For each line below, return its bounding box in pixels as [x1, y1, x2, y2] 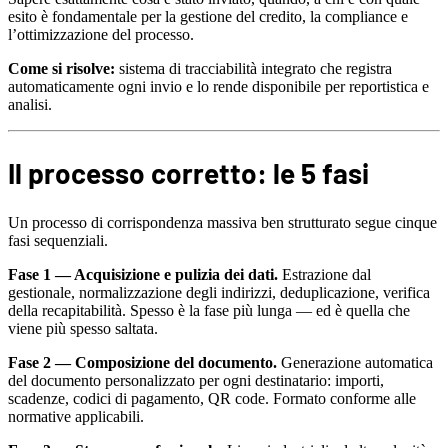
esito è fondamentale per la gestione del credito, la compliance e [8, 7, 408, 25]
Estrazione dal [278, 266, 371, 284]
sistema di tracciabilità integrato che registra [115, 59, 392, 77]
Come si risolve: [8, 59, 115, 77]
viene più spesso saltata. [8, 320, 158, 338]
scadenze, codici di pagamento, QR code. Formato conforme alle [8, 390, 416, 408]
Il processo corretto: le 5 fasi [8, 156, 369, 191]
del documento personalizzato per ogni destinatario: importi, [8, 372, 384, 390]
